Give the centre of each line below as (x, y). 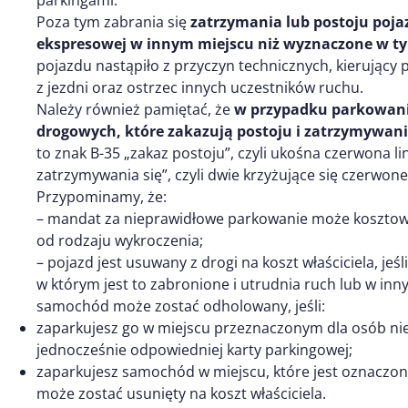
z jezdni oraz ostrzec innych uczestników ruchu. (200, 87)
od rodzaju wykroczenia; (120, 240)
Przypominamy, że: (102, 196)
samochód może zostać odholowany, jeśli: (181, 306)
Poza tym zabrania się (113, 21)
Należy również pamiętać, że (135, 109)
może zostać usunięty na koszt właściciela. (181, 393)
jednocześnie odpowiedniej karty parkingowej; (194, 349)
